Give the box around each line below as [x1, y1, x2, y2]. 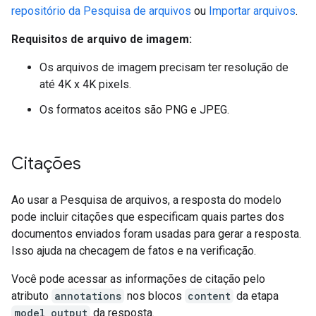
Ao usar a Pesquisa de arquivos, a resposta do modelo [11, 193, 281, 207]
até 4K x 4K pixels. [39, 78, 131, 91]
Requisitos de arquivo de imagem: [11, 32, 192, 46]
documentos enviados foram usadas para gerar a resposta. [11, 227, 301, 241]
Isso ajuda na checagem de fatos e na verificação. [11, 244, 256, 257]
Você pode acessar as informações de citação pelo [11, 272, 265, 286]
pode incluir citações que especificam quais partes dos [11, 210, 284, 224]
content [188, 289, 231, 303]
